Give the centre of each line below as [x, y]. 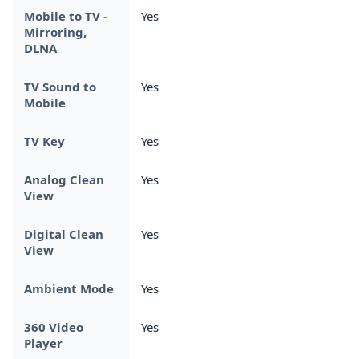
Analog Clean [64, 179]
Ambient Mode [69, 288]
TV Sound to [60, 86]
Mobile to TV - [66, 16]
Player [43, 343]
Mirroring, [55, 32]
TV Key [44, 141]
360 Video [54, 327]
